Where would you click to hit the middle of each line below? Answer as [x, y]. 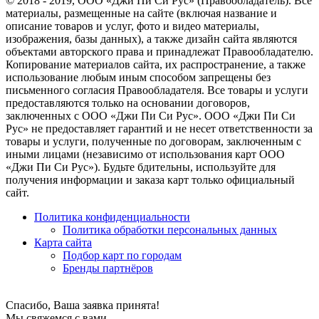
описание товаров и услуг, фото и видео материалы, [132, 26]
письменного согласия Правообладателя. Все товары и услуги [157, 90]
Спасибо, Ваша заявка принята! [83, 305]
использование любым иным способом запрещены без [138, 77]
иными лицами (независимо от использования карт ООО [145, 154]
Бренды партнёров [108, 268]
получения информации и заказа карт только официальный [150, 179]
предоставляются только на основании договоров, [128, 103]
